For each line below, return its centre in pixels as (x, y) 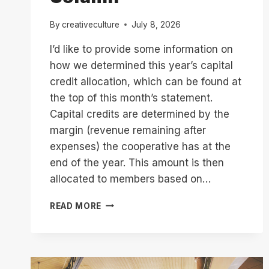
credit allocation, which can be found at (146, 81)
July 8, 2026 (156, 24)
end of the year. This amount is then (137, 162)
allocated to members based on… (130, 179)
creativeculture (91, 24)
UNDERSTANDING (140, 203)
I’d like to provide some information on (141, 49)
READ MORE (76, 206)
